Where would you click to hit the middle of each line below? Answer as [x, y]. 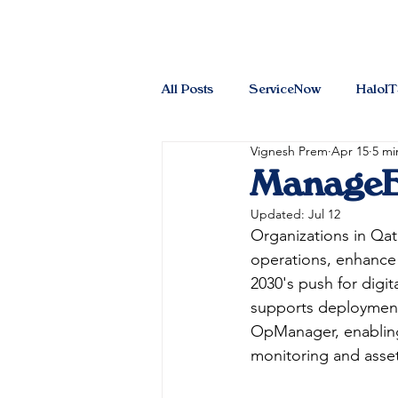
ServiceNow [285, 88]
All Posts [187, 88]
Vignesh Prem [289, 151]
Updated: [279, 214]
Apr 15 [350, 151]
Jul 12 [324, 214]
